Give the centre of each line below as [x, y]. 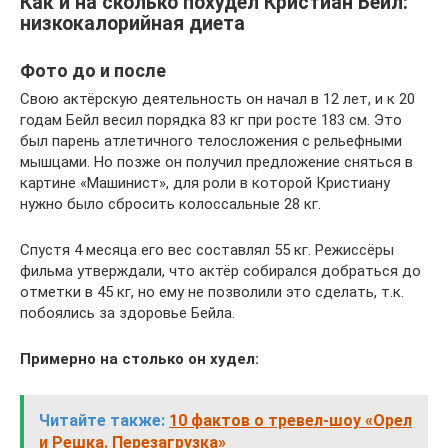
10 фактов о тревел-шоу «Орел [290, 420]
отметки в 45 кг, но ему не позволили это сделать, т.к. [212, 291]
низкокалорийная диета [132, 23]
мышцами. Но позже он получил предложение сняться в [216, 161]
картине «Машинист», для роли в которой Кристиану [205, 182]
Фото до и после [93, 70]
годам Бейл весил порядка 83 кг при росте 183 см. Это [211, 119]
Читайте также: [102, 420]
